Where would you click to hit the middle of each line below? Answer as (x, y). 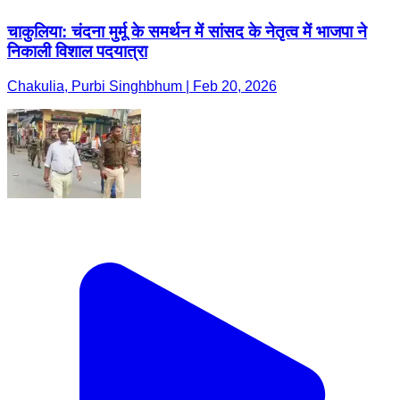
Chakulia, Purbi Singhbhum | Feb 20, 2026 (142, 87)
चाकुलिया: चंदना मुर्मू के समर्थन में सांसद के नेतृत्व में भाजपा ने (187, 32)
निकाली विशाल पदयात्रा (77, 52)
